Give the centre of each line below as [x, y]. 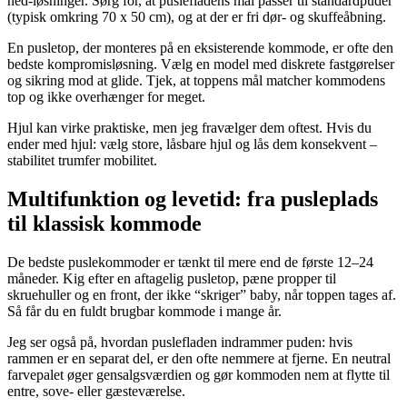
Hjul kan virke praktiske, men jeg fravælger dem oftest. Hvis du [189, 128]
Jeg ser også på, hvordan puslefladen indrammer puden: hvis [180, 342]
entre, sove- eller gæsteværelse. [96, 392]
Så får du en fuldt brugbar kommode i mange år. [144, 312]
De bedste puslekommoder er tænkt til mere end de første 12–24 [190, 263]
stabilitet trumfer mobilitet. [82, 161]
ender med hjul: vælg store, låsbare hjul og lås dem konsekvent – [192, 144]
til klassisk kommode [104, 224]
